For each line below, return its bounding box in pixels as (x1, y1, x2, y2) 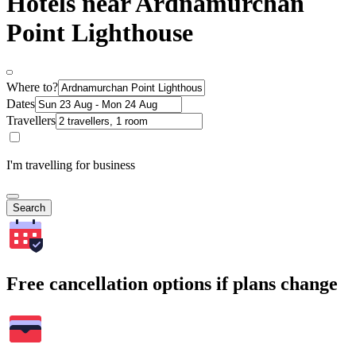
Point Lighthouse (6, 18, 193, 48)
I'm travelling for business (6, 157, 135, 172)
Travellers (6, 113, 56, 127)
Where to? (6, 79, 58, 94)
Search (13, 201, 45, 214)
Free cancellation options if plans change (6, 273, 338, 294)
